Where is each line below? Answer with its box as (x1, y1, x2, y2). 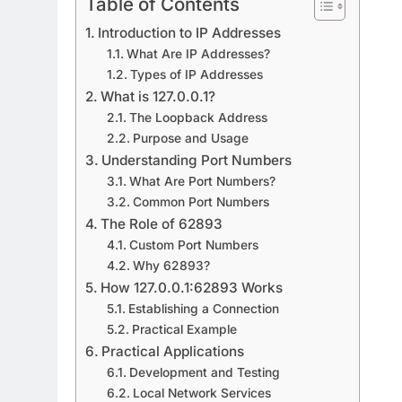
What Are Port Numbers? (128, 174, 275, 189)
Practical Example (131, 322, 237, 337)
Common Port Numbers (132, 195, 269, 210)
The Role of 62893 (100, 215, 223, 233)
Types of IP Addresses (129, 67, 263, 83)
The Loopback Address (128, 110, 267, 126)
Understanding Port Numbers (101, 152, 293, 170)
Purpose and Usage (132, 131, 249, 146)
